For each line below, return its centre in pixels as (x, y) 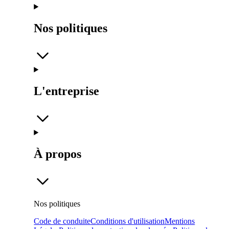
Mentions (180, 221)
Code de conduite (62, 221)
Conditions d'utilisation (128, 221)
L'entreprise (67, 91)
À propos (58, 154)
